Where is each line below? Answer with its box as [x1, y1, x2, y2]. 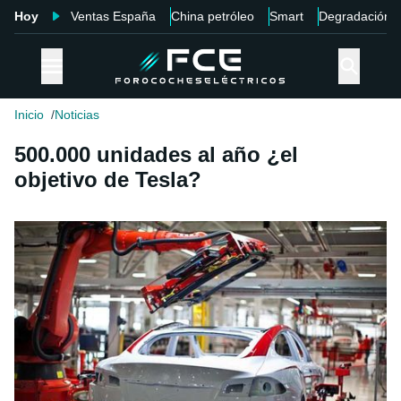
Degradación [319, 9, 391, 23]
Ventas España [71, 9, 156, 23]
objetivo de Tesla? [14, 167, 201, 192]
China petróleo [171, 9, 254, 23]
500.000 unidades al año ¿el [14, 142, 298, 167]
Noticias [55, 107, 99, 123]
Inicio [14, 107, 44, 123]
